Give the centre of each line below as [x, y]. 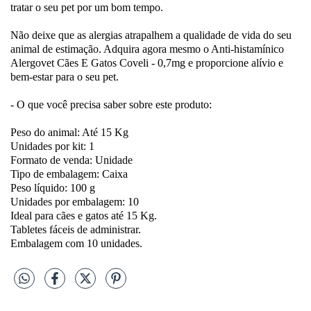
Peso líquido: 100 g [53, 188]
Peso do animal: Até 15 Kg [69, 133]
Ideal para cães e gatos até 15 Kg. [84, 216]
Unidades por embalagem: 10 [75, 202]
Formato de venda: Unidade [72, 160]
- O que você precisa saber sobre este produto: [111, 105]
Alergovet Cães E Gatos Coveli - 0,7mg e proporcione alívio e [147, 63]
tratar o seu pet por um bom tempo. [87, 8]
